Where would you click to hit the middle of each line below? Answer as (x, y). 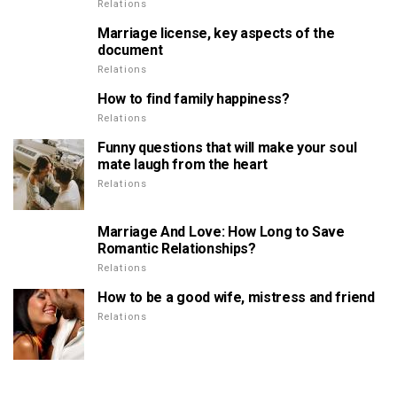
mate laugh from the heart (183, 165)
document (130, 51)
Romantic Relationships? (177, 249)
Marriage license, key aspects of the (216, 34)
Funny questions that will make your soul (227, 148)
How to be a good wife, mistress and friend (236, 298)
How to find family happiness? (194, 99)
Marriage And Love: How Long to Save (221, 232)
